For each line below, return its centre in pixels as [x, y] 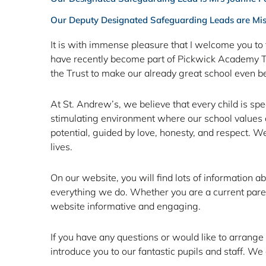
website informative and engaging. [126, 206]
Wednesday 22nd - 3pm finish [138, 169]
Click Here [108, 207]
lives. [61, 147]
